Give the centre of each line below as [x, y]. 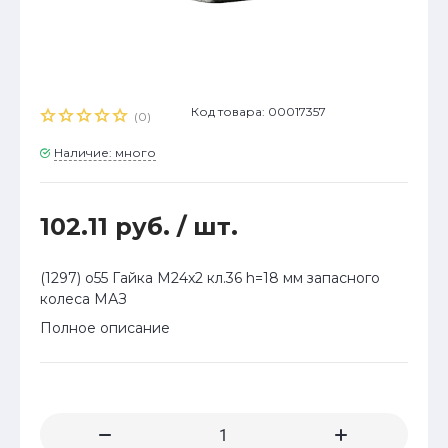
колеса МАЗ [83, 299]
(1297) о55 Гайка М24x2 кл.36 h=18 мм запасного [210, 278]
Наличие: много [105, 153]
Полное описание [105, 328]
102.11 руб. [108, 227]
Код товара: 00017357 [258, 112]
